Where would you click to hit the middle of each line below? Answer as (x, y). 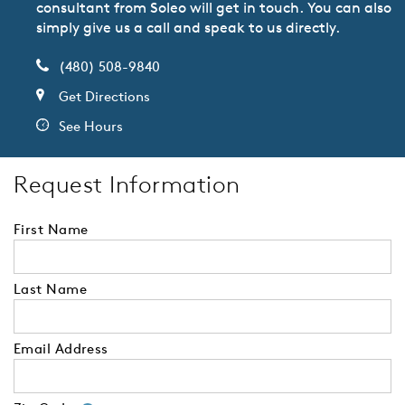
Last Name (51, 289)
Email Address (61, 349)
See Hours (91, 127)
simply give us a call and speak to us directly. (188, 28)
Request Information (127, 185)
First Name (51, 230)
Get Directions (104, 97)
